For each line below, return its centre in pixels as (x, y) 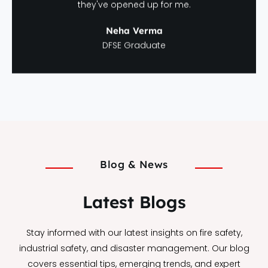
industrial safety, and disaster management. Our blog (134, 249)
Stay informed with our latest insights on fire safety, (134, 233)
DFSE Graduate (134, 45)
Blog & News (134, 164)
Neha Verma (134, 30)
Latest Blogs (134, 202)
